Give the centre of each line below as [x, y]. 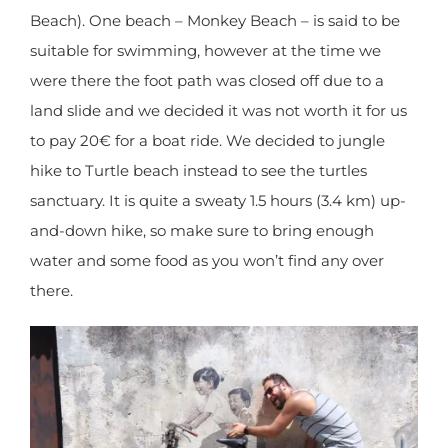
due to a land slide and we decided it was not [197, 181]
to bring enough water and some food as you [197, 331]
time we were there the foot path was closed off [207, 151]
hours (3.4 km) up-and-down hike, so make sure [207, 301]
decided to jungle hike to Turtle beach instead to [210, 241]
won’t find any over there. [124, 361]
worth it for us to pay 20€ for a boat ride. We [194, 211]
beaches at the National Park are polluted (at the [211, 31]
